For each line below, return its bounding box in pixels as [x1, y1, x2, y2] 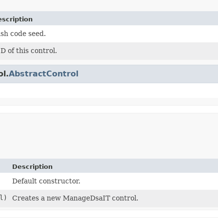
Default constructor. [12, 177, 80, 185]
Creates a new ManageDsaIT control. [12, 194, 138, 202]
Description [12, 163, 53, 170]
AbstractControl [9, 69, 78, 78]
